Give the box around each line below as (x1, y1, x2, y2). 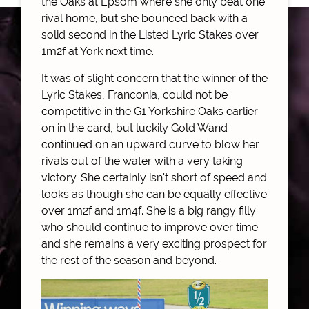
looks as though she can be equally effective (41, 187, 267, 201)
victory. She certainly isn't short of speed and (41, 170, 267, 184)
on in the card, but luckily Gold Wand (41, 121, 228, 134)
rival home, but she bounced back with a (41, 11, 248, 25)
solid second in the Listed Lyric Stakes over (41, 28, 259, 41)
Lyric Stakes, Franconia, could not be (41, 88, 228, 101)
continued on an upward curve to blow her (41, 137, 259, 151)
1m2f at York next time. (41, 44, 157, 58)
